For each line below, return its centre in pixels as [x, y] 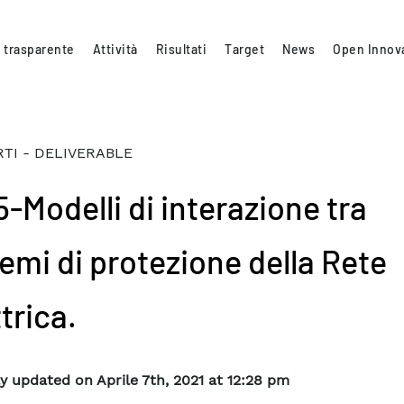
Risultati [181, 49]
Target [245, 49]
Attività [115, 49]
